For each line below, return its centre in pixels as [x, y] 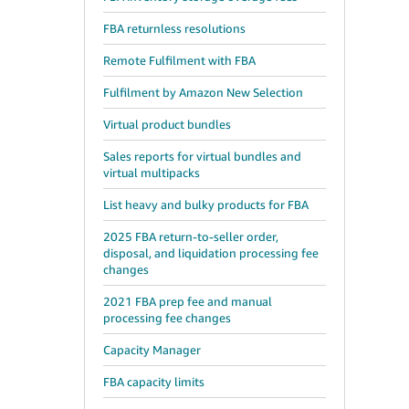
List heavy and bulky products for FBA [206, 204]
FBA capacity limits [154, 382]
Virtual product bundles [167, 124]
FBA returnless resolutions [174, 28]
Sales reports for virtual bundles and [202, 156]
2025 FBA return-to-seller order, [191, 236]
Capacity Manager [152, 350]
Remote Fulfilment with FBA [179, 60]
